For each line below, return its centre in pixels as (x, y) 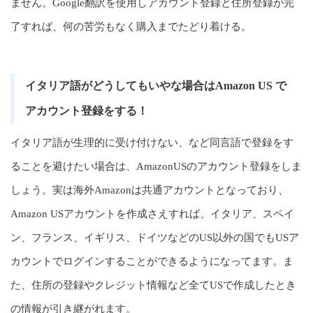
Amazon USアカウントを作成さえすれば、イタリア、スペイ (152, 214)
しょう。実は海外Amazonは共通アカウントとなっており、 (150, 190)
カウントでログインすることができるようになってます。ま (152, 261)
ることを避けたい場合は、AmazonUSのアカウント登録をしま (156, 166)
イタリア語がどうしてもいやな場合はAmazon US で (156, 86)
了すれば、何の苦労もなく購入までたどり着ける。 (131, 27)
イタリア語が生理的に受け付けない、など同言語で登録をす (152, 143)
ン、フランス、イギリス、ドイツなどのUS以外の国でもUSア (155, 238)
